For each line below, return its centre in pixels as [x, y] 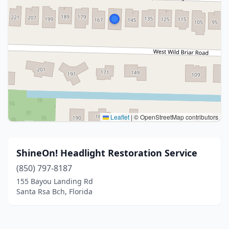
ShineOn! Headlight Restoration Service [107, 153]
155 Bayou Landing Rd [55, 181]
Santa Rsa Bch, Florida [54, 191]
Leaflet [119, 117]
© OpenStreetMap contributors [175, 117]
